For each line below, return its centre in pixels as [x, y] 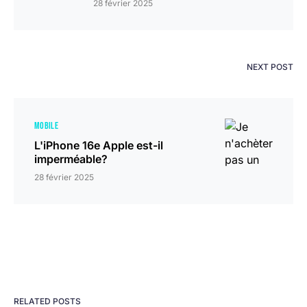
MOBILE [47, 125]
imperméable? [71, 159]
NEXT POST [270, 66]
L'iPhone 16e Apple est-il [99, 145]
